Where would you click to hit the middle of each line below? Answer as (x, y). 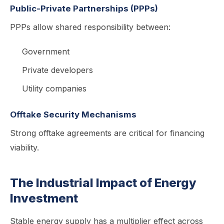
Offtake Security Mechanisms (73, 114)
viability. (24, 147)
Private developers (57, 70)
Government (46, 51)
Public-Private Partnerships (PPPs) (84, 8)
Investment (44, 198)
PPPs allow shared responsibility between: (90, 27)
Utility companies (54, 88)
